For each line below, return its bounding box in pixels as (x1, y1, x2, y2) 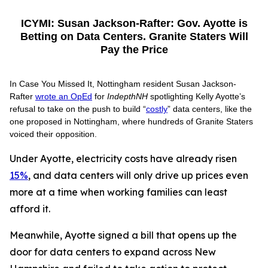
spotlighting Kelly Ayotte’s (148, 92, 245, 101)
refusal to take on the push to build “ (10, 104, 146, 114)
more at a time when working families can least (10, 186, 227, 198)
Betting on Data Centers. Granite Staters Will (20, 31, 248, 42)
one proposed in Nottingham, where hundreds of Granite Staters (10, 117, 253, 126)
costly (146, 104, 167, 114)
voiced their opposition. (10, 129, 99, 139)
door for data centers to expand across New (10, 246, 216, 258)
